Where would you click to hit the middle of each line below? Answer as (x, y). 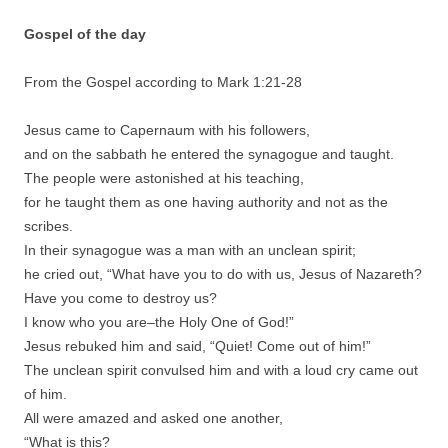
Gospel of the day (85, 33)
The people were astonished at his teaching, (164, 177)
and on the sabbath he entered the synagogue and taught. (209, 153)
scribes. (48, 225)
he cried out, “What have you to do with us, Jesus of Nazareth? (223, 273)
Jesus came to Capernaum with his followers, (167, 129)
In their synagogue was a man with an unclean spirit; (190, 249)
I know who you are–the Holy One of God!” (159, 321)
